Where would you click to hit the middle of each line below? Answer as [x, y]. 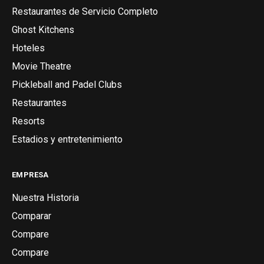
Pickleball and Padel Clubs [67, 84]
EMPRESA [30, 174]
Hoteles [28, 48]
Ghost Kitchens [43, 29]
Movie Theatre [42, 66]
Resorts [28, 121]
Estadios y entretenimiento [67, 139]
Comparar [32, 216]
